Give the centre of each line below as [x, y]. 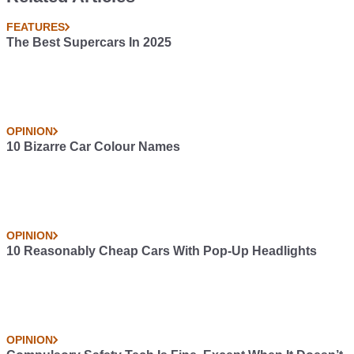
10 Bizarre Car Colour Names [93, 146]
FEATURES [36, 26]
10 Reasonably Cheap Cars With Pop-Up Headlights [162, 250]
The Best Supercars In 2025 [89, 42]
